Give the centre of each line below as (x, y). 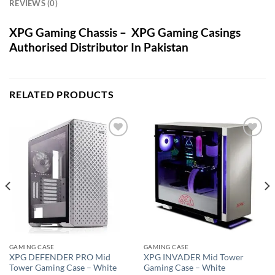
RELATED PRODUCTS (62, 95)
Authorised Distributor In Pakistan (99, 47)
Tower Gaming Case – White (63, 268)
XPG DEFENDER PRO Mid (60, 258)
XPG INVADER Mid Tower (193, 258)
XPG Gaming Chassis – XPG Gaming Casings (125, 32)
